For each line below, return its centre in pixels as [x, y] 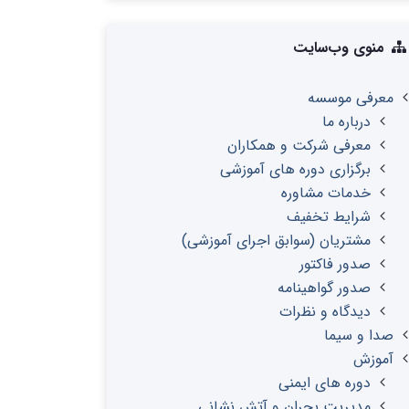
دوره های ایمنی [325, 383]
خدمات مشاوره [326, 193]
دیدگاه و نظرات [325, 312]
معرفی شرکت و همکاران [299, 146]
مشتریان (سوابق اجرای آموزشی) [276, 241]
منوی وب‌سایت [341, 48]
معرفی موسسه [351, 98]
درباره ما [346, 122]
